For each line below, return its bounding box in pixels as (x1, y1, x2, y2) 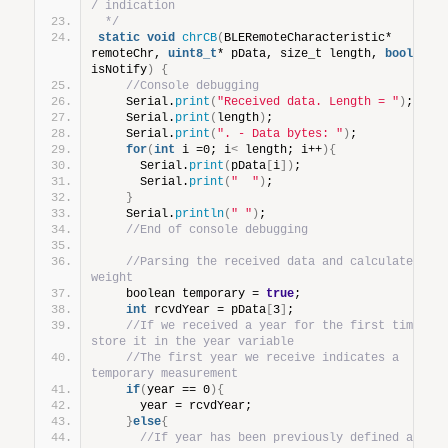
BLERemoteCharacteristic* (224, 30, 393, 45)
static (98, 30, 141, 45)
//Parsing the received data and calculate (126, 254, 414, 269)
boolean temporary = (98, 286, 267, 301)
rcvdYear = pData (147, 302, 267, 317)
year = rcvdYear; (98, 398, 253, 413)
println (175, 206, 225, 221)
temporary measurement (91, 366, 239, 381)
